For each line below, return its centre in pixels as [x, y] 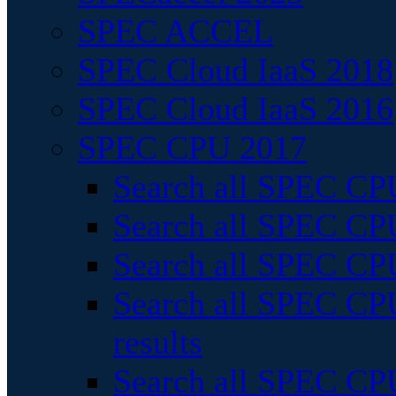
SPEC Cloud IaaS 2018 [236, 70]
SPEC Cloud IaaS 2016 [236, 109]
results [158, 342]
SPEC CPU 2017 [192, 148]
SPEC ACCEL [175, 31]
